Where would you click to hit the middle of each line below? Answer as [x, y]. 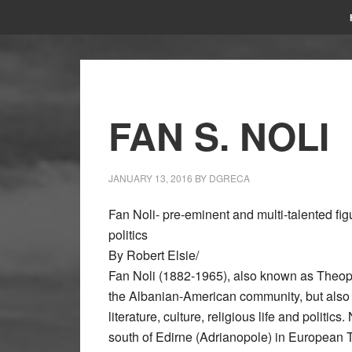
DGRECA [229, 178]
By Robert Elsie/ [154, 255]
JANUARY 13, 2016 [150, 178]
